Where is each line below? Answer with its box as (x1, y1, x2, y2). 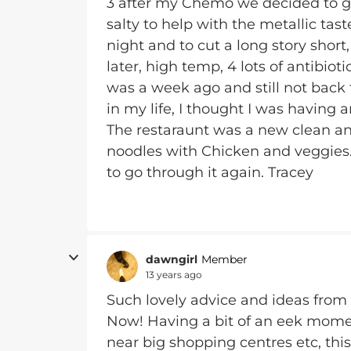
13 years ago (146, 268, 202, 280)
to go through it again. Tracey (107, 164, 313, 181)
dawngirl (146, 251, 197, 266)
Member (201, 252, 248, 266)
